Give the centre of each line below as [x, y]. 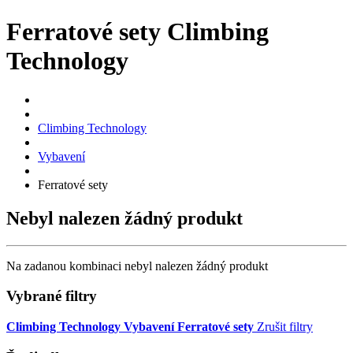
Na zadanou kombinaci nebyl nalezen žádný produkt [137, 266]
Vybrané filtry [52, 296]
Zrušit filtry [285, 327]
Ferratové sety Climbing [137, 32]
